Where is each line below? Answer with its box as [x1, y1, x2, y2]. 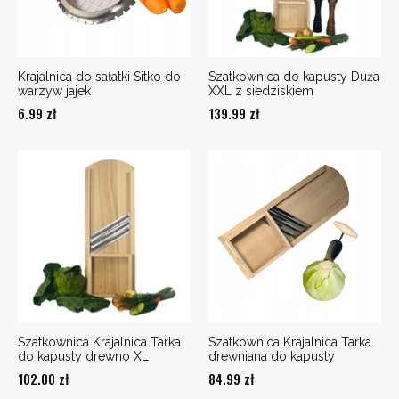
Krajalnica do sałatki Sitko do [18, 69, 181, 85]
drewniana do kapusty [208, 349, 335, 364]
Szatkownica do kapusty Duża [208, 69, 379, 85]
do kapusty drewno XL [18, 349, 149, 364]
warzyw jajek [18, 84, 91, 99]
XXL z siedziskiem [208, 84, 313, 99]
